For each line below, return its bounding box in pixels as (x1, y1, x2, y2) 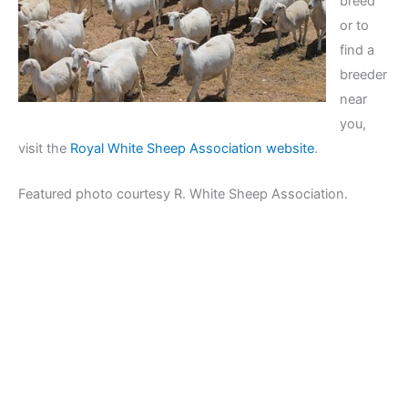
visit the (18, 139, 70, 157)
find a (339, 41, 374, 58)
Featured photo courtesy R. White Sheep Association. (18, 186, 348, 203)
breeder (339, 66, 387, 83)
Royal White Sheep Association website (70, 139, 314, 157)
